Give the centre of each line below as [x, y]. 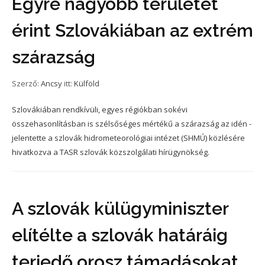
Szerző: [26, 83]
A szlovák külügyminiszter [120, 208]
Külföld [87, 83]
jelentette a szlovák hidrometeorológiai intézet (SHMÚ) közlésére [128, 138]
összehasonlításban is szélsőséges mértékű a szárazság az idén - [132, 123]
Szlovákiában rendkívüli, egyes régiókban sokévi [100, 109]
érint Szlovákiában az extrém [132, 30]
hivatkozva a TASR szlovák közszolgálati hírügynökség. [111, 152]
